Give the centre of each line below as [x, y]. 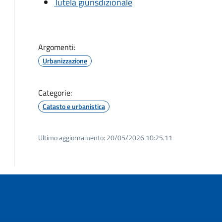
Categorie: [55, 93]
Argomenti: [57, 47]
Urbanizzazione [65, 61]
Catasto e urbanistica [74, 106]
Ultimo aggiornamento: [72, 138]
